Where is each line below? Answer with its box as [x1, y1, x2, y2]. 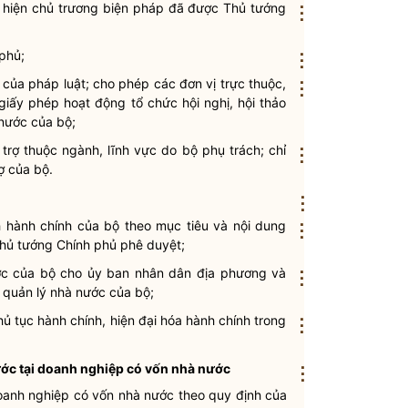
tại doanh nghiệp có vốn [16, 361, 171, 376]
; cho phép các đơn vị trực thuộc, [85, 76, 287, 91]
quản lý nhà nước [3, 284, 106, 300]
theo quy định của [174, 387, 288, 403]
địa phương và [191, 265, 287, 280]
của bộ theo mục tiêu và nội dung [72, 218, 287, 233]
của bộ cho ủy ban [7, 265, 135, 280]
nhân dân [134, 265, 192, 280]
